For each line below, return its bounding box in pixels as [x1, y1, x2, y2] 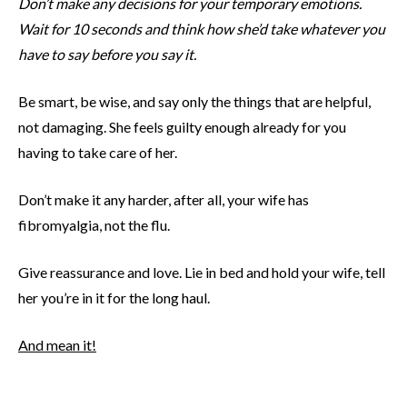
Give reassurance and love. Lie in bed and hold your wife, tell [18, 263, 385, 282]
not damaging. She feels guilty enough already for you [18, 118, 346, 136]
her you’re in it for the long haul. [18, 289, 210, 307]
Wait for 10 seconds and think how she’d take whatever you [18, 20, 385, 38]
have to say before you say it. [18, 45, 196, 64]
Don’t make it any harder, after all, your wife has [18, 191, 309, 209]
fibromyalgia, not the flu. [18, 216, 170, 234]
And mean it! [18, 336, 96, 354]
